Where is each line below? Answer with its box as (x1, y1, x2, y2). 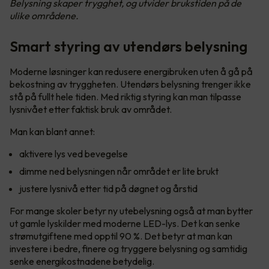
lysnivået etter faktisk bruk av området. (10, 103, 174, 116)
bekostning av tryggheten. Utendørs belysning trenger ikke (10, 78, 251, 91)
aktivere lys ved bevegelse (19, 148, 131, 160)
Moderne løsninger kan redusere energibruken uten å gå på (10, 65, 253, 78)
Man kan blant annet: (10, 125, 97, 138)
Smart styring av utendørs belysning (10, 37, 250, 56)
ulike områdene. (10, 10, 79, 22)
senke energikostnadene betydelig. (10, 255, 156, 268)
